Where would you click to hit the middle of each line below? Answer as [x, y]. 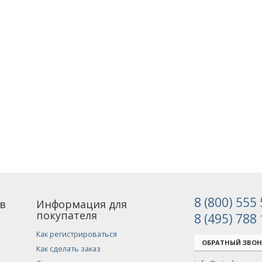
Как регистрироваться [77, 235]
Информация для [82, 204]
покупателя [67, 216]
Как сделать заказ [69, 249]
